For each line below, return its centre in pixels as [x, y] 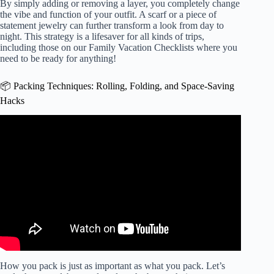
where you [216, 47]
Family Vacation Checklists [141, 47]
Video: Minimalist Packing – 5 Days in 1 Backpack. [120, 138]
